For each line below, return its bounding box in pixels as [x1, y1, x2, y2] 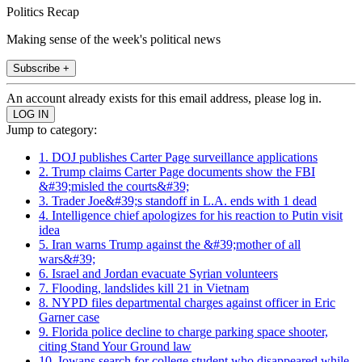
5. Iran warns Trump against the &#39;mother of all [39, 237, 301, 251]
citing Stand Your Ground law [39, 339, 192, 353]
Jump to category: [6, 122, 97, 137]
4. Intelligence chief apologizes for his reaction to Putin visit [39, 208, 343, 222]
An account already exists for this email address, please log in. [6, 90, 322, 105]
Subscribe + [13, 61, 69, 74]
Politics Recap [6, 4, 79, 19]
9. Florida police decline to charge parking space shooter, [39, 324, 328, 339]
